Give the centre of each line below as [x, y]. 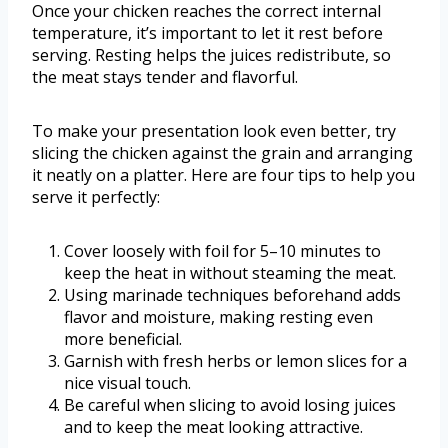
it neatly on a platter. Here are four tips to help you [223, 175]
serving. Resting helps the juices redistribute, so [211, 55]
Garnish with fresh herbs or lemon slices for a [235, 361]
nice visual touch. [127, 383]
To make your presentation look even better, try [214, 131]
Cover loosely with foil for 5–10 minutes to [222, 251]
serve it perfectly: [96, 197]
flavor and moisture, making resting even [218, 317]
